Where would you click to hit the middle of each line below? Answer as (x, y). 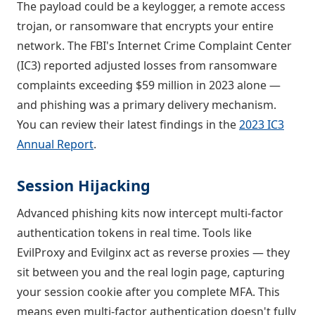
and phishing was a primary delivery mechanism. (147, 105)
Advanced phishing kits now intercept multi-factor (150, 213)
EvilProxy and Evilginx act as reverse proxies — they (153, 253)
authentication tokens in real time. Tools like (134, 233)
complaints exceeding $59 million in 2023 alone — (149, 85)
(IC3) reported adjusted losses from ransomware (147, 66)
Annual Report (55, 144)
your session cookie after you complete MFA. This (148, 292)
